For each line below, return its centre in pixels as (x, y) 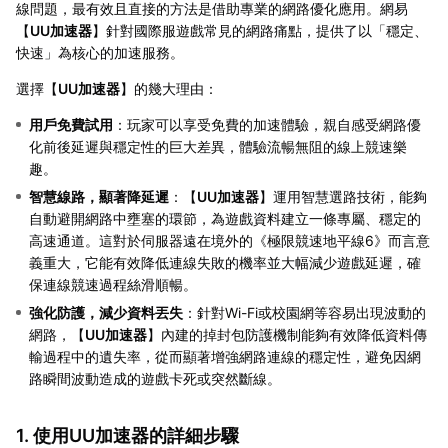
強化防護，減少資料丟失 (106, 312)
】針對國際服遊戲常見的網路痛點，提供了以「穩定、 (260, 30)
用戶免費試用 (71, 124)
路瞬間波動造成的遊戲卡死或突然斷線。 (155, 378)
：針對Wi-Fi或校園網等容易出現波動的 (304, 312)
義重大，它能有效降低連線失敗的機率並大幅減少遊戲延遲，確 (225, 262)
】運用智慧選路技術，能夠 (343, 196)
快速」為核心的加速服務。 (100, 52)
